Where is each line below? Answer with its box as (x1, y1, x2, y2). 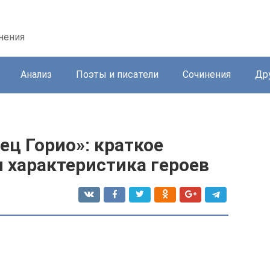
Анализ (20, 69, 52, 80)
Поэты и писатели (76, 69, 159, 80)
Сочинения (183, 69, 231, 80)
